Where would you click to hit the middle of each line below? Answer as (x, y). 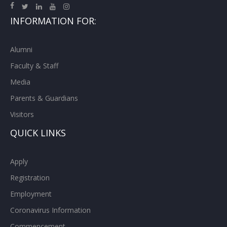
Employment (31, 194)
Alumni (21, 50)
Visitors (22, 115)
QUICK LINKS (38, 133)
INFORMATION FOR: (53, 21)
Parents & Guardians (44, 98)
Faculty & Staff (34, 66)
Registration (30, 178)
